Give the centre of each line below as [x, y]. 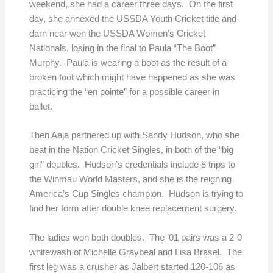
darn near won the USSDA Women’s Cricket [117, 33]
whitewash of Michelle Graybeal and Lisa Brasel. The [135, 252]
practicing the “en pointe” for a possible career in [124, 92]
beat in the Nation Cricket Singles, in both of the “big [131, 150]
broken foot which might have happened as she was [132, 77]
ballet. [41, 106]
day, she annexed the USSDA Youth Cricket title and [133, 19]
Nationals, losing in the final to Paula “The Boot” [122, 48]
